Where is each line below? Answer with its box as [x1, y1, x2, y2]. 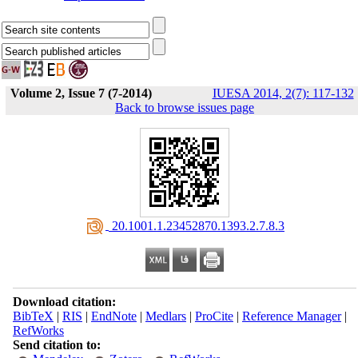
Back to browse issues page [115, 101, 254, 114]
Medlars [145, 309, 186, 323]
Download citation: [12, 295, 116, 308]
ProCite [194, 309, 233, 323]
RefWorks [12, 324, 64, 337]
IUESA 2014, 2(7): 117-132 [212, 86, 354, 100]
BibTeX [12, 309, 54, 323]
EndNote [90, 309, 137, 323]
